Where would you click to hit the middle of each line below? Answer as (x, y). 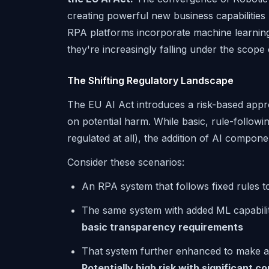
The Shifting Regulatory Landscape (150, 80)
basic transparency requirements (162, 227)
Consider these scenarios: (126, 162)
